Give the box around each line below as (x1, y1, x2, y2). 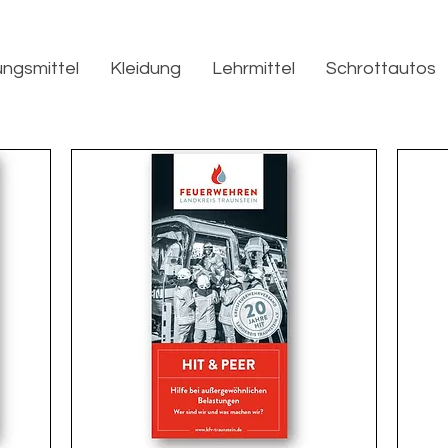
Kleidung (110, 59, 181, 78)
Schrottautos (326, 59, 436, 78)
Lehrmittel (212, 59, 295, 78)
